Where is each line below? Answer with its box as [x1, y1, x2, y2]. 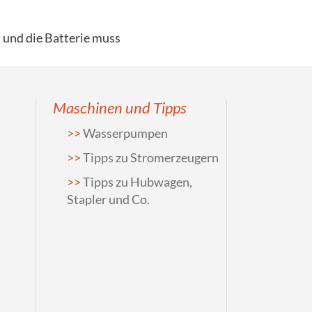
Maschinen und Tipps [53, 98, 187, 117]
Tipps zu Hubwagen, [83, 174, 192, 189]
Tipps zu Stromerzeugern [83, 150, 219, 165]
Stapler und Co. [67, 192, 150, 207]
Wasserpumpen [83, 125, 168, 141]
